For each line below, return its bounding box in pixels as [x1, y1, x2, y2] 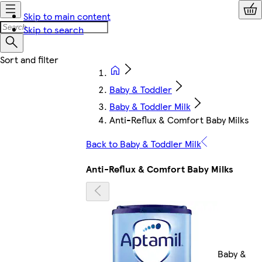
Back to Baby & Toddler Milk [86, 137, 201, 150]
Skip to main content [23, 9, 111, 23]
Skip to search [23, 23, 84, 36]
